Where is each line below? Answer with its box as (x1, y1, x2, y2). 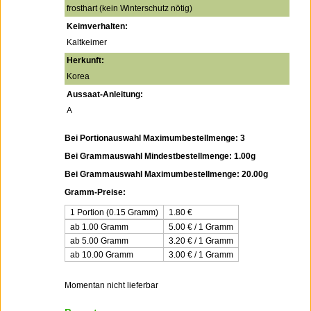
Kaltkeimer (67, 37, 107, 47)
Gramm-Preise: (65, 187, 126, 197)
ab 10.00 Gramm (70, 250, 133, 260)
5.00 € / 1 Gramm (169, 222, 233, 232)
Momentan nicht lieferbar (65, 280, 158, 290)
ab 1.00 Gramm (70, 222, 128, 232)
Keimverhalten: (67, 22, 128, 31)
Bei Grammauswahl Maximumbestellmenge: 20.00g (65, 169, 268, 179)
